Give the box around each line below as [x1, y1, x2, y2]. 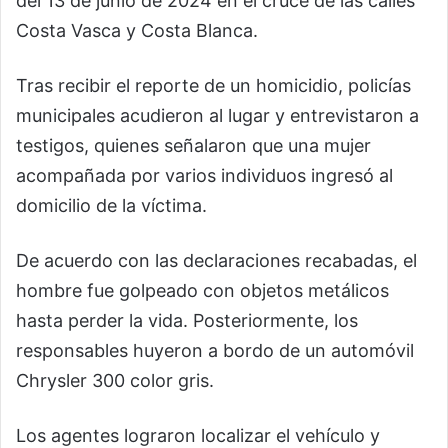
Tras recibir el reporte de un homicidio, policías [16, 75, 411, 97]
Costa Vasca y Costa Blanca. [16, 20, 258, 42]
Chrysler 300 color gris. [16, 370, 214, 392]
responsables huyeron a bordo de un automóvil [16, 340, 414, 362]
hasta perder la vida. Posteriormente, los [16, 310, 358, 332]
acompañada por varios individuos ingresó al [16, 165, 393, 187]
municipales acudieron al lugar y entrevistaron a [16, 105, 419, 127]
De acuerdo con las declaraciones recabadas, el [16, 250, 417, 272]
